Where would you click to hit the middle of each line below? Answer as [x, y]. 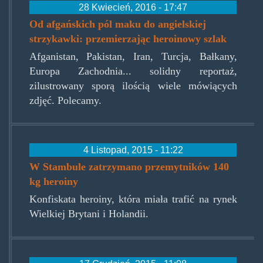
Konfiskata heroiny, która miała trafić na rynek [133, 199]
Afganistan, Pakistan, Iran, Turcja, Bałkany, [133, 57]
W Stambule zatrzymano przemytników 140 [129, 167]
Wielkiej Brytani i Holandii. [89, 214]
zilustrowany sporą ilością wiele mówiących [133, 86]
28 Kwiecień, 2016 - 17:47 [133, 7]
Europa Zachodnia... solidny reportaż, [133, 71]
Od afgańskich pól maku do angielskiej [118, 24]
